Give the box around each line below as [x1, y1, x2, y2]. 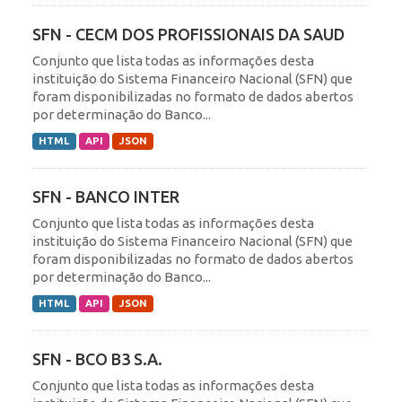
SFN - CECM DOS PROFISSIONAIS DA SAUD [32, 24, 345, 43]
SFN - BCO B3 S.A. [32, 349, 162, 368]
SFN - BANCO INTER [32, 187, 179, 205]
